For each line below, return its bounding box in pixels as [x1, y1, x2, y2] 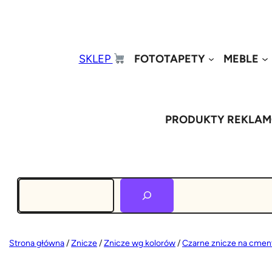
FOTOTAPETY [134, 52, 205, 66]
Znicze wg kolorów [104, 237, 176, 248]
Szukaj [16, 178, 50, 192]
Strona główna [9, 237, 65, 248]
